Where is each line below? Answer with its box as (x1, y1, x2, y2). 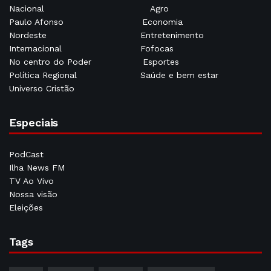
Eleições (9, 202, 43, 212)
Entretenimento (140, 30, 204, 40)
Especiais (9, 116, 59, 129)
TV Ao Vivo (9, 175, 54, 186)
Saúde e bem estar (140, 70, 218, 80)
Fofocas (140, 43, 174, 53)
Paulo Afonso (9, 16, 64, 27)
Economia (142, 16, 183, 27)
